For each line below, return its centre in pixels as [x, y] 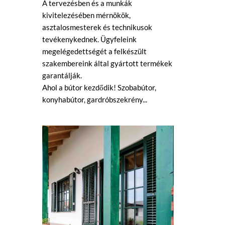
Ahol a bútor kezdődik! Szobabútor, [99, 87]
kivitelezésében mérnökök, [86, 15]
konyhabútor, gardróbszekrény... [94, 99]
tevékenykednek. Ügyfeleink [89, 39]
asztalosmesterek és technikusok [97, 27]
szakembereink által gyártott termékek [107, 63]
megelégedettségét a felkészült [94, 51]
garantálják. [62, 75]
